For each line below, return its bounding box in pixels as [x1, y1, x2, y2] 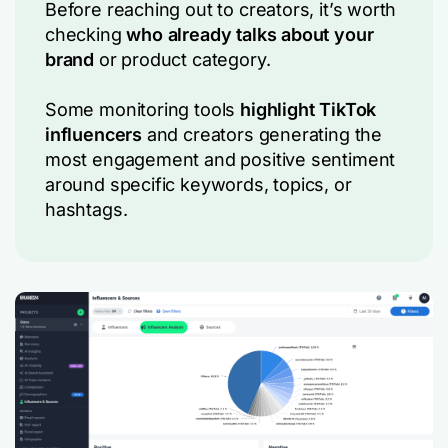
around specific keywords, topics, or [45, 174, 352, 196]
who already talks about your [126, 24, 374, 46]
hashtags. [45, 199, 128, 221]
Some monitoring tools [45, 99, 241, 121]
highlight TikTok [240, 99, 377, 121]
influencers [45, 124, 143, 146]
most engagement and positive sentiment [45, 149, 396, 171]
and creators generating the [142, 124, 382, 146]
